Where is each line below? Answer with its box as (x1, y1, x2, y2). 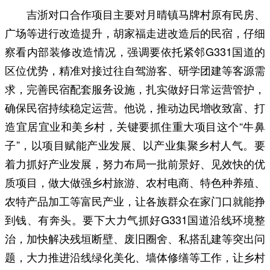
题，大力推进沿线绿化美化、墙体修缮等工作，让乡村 (5, 248, 265, 265)
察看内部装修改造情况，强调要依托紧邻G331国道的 (5, 43, 265, 59)
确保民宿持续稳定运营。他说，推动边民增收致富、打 (5, 99, 265, 115)
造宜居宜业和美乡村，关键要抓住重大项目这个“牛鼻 (5, 118, 265, 134)
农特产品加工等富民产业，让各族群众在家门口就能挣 (5, 192, 265, 209)
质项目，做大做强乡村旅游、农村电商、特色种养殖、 (5, 174, 265, 190)
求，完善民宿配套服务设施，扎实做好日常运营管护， (5, 80, 265, 96)
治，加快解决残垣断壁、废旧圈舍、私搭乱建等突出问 (5, 230, 265, 246)
